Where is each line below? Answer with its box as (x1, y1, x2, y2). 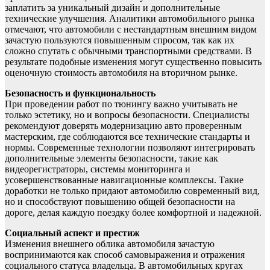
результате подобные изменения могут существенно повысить (5, 57, 262, 67)
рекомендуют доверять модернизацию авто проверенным (5, 121, 242, 131)
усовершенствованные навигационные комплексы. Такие (5, 175, 243, 186)
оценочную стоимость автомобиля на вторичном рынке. (5, 67, 237, 78)
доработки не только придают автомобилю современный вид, (5, 186, 260, 196)
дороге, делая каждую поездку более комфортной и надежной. (5, 207, 262, 218)
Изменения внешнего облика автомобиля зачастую (5, 239, 215, 250)
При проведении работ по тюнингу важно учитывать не (5, 99, 237, 110)
